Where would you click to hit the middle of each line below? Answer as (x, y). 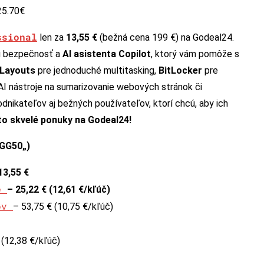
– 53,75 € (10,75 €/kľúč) (63, 206)
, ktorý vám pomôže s (195, 54)
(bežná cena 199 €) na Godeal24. (166, 37)
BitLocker (180, 70)
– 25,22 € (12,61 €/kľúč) (59, 189)
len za (52, 37)
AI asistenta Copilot (107, 54)
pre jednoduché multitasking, (97, 70)
